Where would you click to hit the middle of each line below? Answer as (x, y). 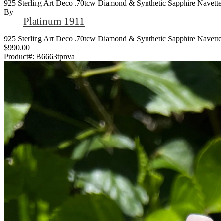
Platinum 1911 (54, 21)
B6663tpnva (55, 56)
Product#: (20, 56)
